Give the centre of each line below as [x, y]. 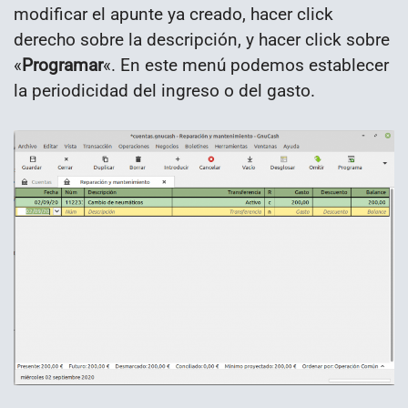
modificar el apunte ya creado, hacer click [173, 14]
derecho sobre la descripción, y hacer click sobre [202, 39]
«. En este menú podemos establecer [246, 65]
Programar [62, 65]
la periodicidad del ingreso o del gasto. [164, 90]
